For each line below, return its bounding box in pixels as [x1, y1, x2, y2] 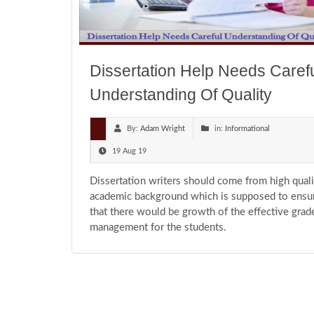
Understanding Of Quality [90, 86, 272, 104]
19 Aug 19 [112, 147, 146, 156]
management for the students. [90, 222, 226, 233]
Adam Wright [140, 125, 185, 133]
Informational [225, 125, 270, 133]
